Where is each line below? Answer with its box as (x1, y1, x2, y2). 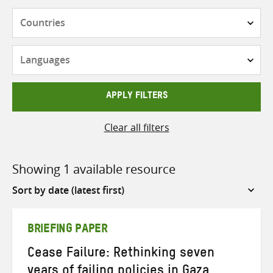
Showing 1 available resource (12, 160, 175, 177)
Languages (136, 46, 185, 59)
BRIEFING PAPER (27, 227, 108, 234)
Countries (136, 8, 181, 22)
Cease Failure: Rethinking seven (27, 251, 214, 258)
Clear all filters (104, 120, 169, 134)
